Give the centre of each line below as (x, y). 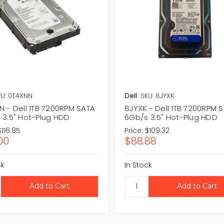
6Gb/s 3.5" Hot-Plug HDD (171, 117)
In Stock (138, 165)
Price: (134, 130)
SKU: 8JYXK (157, 95)
